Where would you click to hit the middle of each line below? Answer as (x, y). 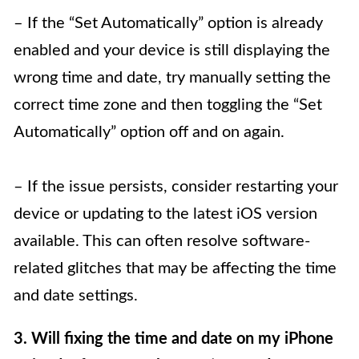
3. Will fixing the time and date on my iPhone (173, 339)
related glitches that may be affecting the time (175, 269)
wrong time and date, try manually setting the (172, 78)
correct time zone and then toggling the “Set (168, 105)
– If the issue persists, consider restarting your (176, 187)
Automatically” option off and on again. (149, 133)
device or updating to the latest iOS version (165, 214)
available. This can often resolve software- (162, 242)
